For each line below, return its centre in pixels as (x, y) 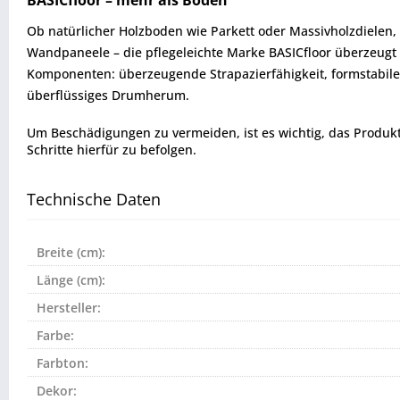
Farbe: (55, 335)
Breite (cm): (71, 252)
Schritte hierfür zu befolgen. (112, 149)
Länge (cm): (71, 279)
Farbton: (62, 362)
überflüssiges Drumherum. (108, 95)
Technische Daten (94, 199)
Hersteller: (69, 307)
